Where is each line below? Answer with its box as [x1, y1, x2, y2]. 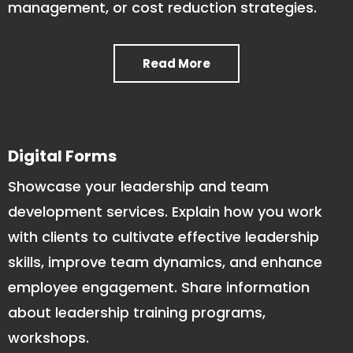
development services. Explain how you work [8, 202, 322, 222]
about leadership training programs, [8, 303, 266, 323]
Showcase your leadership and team [8, 176, 269, 197]
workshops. [8, 328, 89, 348]
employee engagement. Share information [8, 277, 310, 298]
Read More [143, 55, 210, 72]
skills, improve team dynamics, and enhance [8, 252, 322, 273]
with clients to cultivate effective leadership [8, 227, 319, 247]
